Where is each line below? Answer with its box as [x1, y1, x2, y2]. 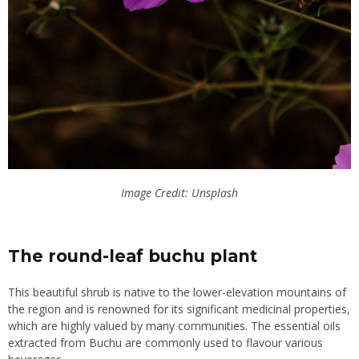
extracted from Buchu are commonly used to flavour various [8, 335, 323, 351]
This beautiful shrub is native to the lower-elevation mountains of [8, 284, 346, 301]
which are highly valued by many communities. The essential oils [8, 318, 341, 334]
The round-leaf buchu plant [8, 246, 257, 267]
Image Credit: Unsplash [121, 185, 238, 201]
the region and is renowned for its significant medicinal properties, [8, 301, 350, 317]
